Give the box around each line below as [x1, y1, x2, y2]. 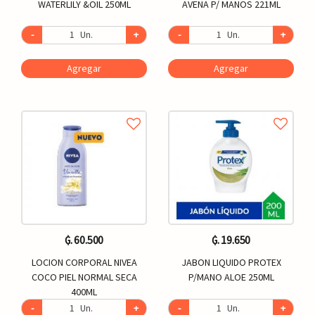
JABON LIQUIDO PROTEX [181, 256, 281, 269]
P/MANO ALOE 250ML [188, 271, 274, 284]
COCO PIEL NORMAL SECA [31, 271, 137, 284]
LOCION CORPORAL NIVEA [31, 256, 137, 269]
